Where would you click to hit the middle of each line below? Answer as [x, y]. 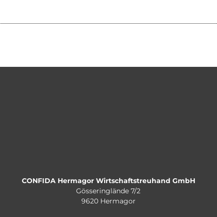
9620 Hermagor [108, 201]
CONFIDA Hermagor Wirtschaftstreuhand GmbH [108, 181]
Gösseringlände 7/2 [108, 191]
